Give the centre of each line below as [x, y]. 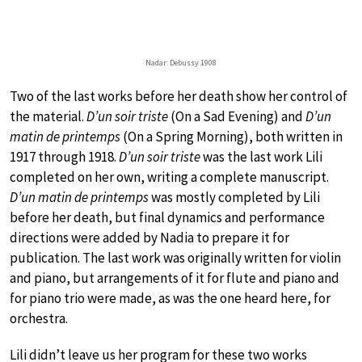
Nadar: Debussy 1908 [181, 62]
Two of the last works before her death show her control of [179, 96]
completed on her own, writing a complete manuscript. [169, 177]
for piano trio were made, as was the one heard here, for [170, 298]
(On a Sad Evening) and [237, 116]
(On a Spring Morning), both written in [232, 136]
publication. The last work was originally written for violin [175, 257]
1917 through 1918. [64, 156]
